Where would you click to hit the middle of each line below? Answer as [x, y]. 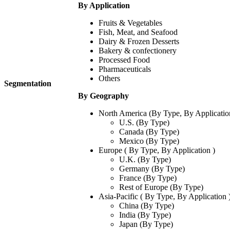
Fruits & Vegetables [130, 23]
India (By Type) [145, 215]
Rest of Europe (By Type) [161, 187]
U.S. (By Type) [144, 123]
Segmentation [28, 84]
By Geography [103, 96]
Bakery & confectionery [138, 51]
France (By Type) [148, 178]
